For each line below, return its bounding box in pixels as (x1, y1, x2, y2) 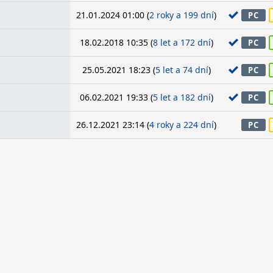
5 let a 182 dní (152, 91, 211, 103)
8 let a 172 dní (152, 37, 211, 48)
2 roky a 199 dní (149, 9, 214, 21)
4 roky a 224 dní (149, 119, 214, 130)
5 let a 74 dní (155, 64, 208, 76)
